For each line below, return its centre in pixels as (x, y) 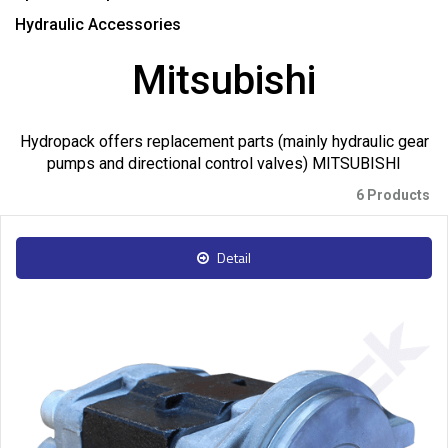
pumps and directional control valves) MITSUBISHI (224, 163)
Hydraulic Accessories (98, 24)
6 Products (393, 194)
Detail (234, 257)
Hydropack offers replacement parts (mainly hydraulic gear (224, 141)
